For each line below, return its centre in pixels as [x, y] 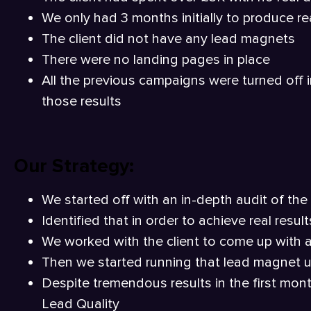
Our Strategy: [74, 166]
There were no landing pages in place [156, 59]
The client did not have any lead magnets [168, 39]
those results [82, 101]
